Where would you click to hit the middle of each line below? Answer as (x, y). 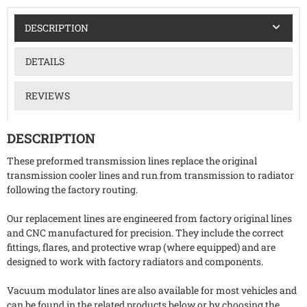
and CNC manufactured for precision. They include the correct (145, 233)
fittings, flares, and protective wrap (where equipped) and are (141, 247)
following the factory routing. (72, 190)
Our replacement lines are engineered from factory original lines (149, 219)
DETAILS (45, 61)
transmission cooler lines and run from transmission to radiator (150, 175)
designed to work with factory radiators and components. (135, 262)
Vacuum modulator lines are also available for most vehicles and (152, 291)
